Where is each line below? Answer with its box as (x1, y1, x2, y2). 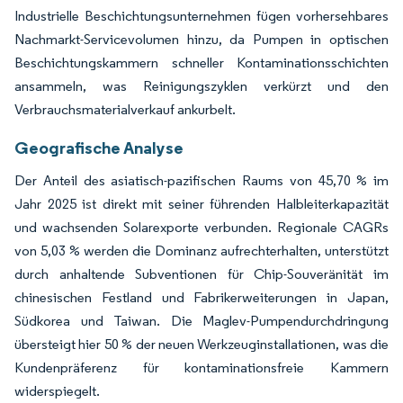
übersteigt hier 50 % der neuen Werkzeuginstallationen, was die (14, 335, 389, 353)
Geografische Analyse (14, 136, 184, 158)
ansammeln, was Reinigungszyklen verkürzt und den (14, 76, 389, 94)
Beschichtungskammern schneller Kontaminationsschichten (14, 53, 389, 71)
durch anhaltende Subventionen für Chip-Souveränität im (14, 264, 389, 282)
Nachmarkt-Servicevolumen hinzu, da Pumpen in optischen (14, 30, 389, 48)
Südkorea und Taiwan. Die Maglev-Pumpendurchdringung (14, 311, 389, 329)
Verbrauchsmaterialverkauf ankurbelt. (14, 100, 236, 118)
